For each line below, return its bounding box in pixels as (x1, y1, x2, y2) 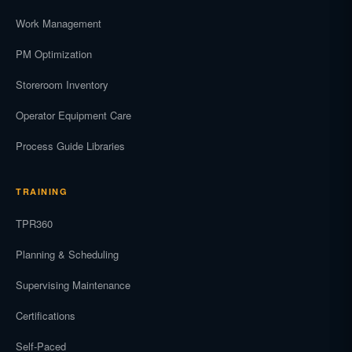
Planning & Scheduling (16, 247, 119, 262)
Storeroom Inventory (16, 77, 108, 92)
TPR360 (16, 216, 53, 231)
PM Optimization (16, 46, 92, 61)
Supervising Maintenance (16, 277, 130, 292)
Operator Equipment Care (16, 108, 131, 123)
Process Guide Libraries (16, 138, 125, 153)
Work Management (16, 16, 101, 31)
